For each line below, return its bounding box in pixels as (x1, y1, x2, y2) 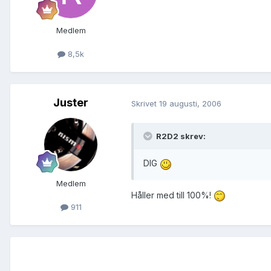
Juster (53, 96, 88, 109)
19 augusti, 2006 (159, 98, 221, 108)
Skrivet (131, 98, 159, 108)
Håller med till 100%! (131, 189, 214, 200)
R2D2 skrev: (154, 131, 206, 142)
